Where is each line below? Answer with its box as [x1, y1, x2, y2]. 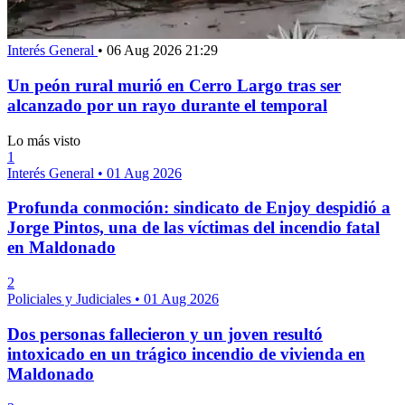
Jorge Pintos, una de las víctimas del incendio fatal [7, 218, 380, 238]
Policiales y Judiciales [7, 290, 135, 306]
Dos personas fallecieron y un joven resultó [7, 324, 323, 344]
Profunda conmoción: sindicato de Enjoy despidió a [7, 198, 391, 218]
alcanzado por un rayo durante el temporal [7, 95, 327, 115]
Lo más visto [7, 132, 80, 148]
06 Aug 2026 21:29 [107, 42, 218, 59]
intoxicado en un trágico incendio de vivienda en [7, 344, 365, 363]
